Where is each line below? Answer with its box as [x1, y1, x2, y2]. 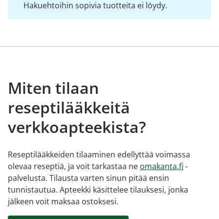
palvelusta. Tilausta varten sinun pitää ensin [8, 173, 169, 183]
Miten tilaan [8, 77, 99, 98]
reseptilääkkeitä [8, 97, 130, 118]
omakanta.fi [140, 161, 183, 172]
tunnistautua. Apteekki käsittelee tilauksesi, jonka [8, 184, 188, 195]
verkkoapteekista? [8, 116, 146, 137]
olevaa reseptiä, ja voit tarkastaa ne [8, 161, 140, 172]
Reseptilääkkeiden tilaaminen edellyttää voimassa [8, 149, 190, 160]
